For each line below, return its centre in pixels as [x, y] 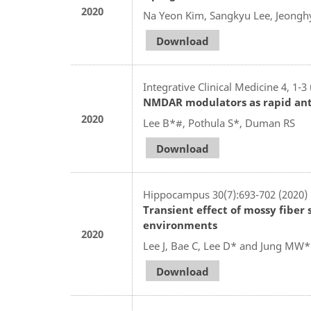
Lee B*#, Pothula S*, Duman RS [219, 123]
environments [180, 225]
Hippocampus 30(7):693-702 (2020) [225, 194]
